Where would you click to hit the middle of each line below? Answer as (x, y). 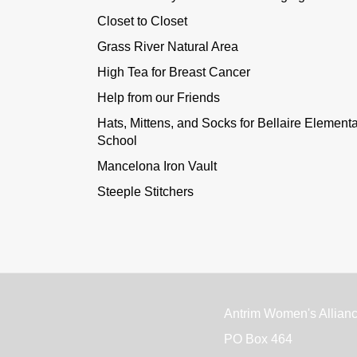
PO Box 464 (258, 339)
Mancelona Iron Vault (157, 166)
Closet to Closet (142, 21)
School (117, 140)
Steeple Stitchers (145, 191)
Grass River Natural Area (168, 46)
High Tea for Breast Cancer (174, 72)
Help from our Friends (159, 97)
